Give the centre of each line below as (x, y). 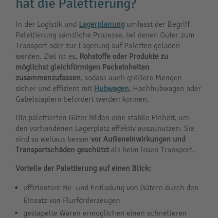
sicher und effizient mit (55, 88)
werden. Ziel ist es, (47, 56)
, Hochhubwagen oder (165, 88)
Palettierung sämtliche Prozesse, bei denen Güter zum (105, 35)
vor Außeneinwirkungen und (138, 139)
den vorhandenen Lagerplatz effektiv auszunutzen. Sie (105, 128)
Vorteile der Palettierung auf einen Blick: (83, 168)
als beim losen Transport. (152, 150)
